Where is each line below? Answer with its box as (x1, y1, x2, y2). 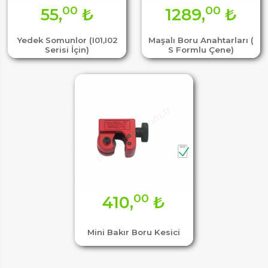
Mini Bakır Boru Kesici (87, 227, 181, 237)
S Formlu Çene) (167, 44, 234, 54)
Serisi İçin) (45, 44, 89, 54)
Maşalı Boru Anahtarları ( (148, 35, 254, 45)
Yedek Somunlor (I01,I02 (16, 35, 118, 45)
